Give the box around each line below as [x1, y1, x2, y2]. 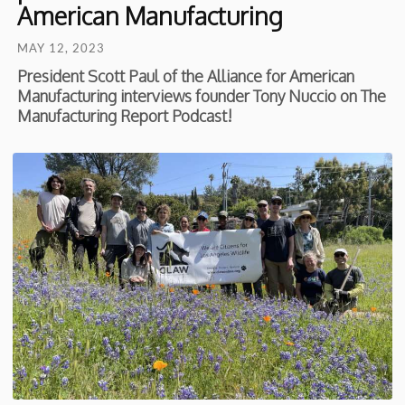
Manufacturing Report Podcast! [17, 106, 233, 127]
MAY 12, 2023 [17, 41, 106, 56]
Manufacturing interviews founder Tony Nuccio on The [17, 86, 387, 107]
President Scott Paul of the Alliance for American [17, 66, 355, 87]
